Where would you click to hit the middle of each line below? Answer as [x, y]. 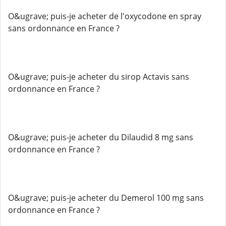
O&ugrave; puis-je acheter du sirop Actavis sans [99, 77]
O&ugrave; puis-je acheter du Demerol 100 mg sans [106, 198]
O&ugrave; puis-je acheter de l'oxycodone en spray [105, 16]
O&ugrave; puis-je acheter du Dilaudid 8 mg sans [101, 137]
